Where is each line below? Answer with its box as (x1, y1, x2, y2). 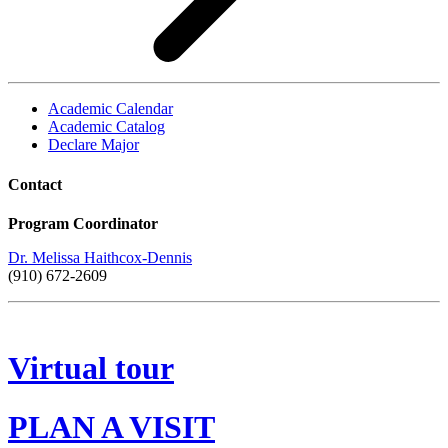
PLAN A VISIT (8, 408, 215, 445)
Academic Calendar (48, 100, 173, 118)
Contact (8, 175, 62, 193)
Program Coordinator (8, 214, 158, 232)
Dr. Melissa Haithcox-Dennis (8, 248, 192, 266)
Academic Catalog (48, 118, 165, 136)
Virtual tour (8, 350, 174, 387)
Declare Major (48, 136, 139, 154)
